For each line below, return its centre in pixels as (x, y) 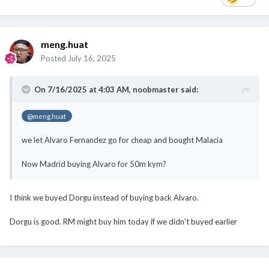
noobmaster (156, 89)
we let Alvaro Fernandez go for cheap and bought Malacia (122, 140)
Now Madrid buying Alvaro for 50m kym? (94, 164)
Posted (54, 58)
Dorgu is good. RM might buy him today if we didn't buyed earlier (124, 221)
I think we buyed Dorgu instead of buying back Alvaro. (104, 197)
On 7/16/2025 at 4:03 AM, (83, 89)
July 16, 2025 (92, 58)
